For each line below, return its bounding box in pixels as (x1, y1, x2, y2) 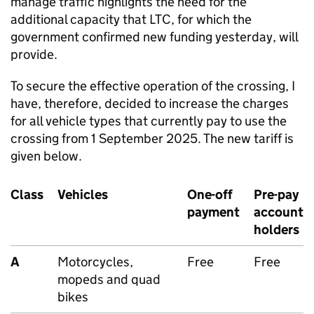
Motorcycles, (57, 254, 133, 270)
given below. (11, 148, 82, 164)
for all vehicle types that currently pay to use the (11, 113, 287, 129)
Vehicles (57, 186, 108, 203)
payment (187, 204, 240, 220)
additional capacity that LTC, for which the (11, 11, 252, 27)
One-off (187, 186, 233, 203)
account (254, 204, 303, 220)
